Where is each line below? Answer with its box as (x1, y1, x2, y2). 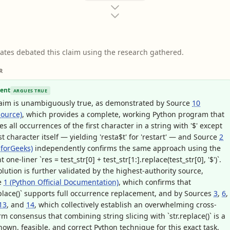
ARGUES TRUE (13, 87, 47, 94)
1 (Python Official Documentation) (4, 177, 119, 187)
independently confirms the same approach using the (33, 143, 221, 153)
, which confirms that (119, 177, 191, 187)
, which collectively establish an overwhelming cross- (34, 200, 217, 209)
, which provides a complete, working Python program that (22, 109, 224, 119)
